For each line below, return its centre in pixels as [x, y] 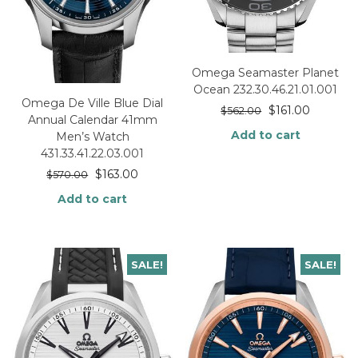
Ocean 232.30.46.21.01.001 [266, 90]
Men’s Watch [92, 137]
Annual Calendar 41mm [92, 120]
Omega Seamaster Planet [266, 73]
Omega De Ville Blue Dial [93, 103]
